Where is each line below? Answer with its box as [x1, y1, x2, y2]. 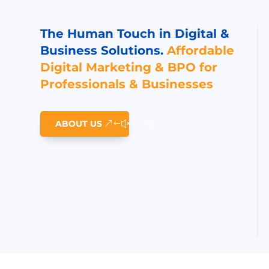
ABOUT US [55, 118, 103, 129]
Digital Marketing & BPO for [40, 59, 218, 74]
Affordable [167, 43, 235, 58]
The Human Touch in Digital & [40, 26, 230, 41]
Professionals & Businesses [40, 76, 214, 91]
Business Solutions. [40, 43, 168, 58]
